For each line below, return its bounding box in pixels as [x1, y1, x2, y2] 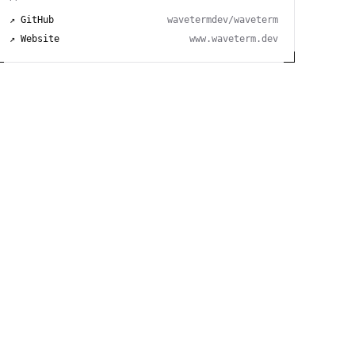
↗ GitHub [9, 13, 54, 25]
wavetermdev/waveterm [166, 13, 278, 25]
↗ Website [9, 32, 59, 44]
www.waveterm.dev [189, 32, 278, 44]
